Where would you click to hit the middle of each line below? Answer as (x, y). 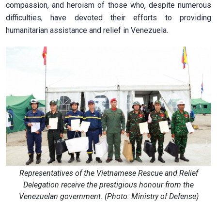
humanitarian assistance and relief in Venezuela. (87, 31)
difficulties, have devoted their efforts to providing (108, 18)
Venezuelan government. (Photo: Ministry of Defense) (108, 196)
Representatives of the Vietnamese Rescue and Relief (108, 173)
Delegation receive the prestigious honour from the (108, 185)
